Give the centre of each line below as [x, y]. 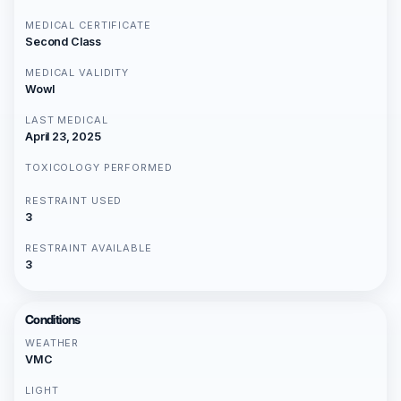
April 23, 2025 [63, 137]
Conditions [53, 320]
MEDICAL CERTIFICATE [88, 26]
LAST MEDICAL [67, 120]
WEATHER [52, 343]
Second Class [64, 42]
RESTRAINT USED [74, 201]
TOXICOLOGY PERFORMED [99, 168]
